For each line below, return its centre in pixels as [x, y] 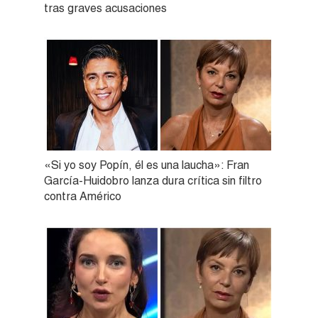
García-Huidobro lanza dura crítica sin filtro [153, 180]
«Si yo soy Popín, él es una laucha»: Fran [147, 165]
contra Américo [83, 196]
